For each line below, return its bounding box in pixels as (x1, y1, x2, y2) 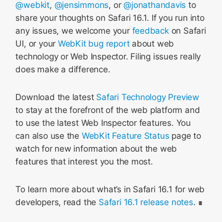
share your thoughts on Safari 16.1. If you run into (15, 13, 205, 23)
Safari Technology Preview (96, 92, 199, 102)
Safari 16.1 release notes (99, 197, 193, 207)
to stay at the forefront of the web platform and (15, 105, 200, 115)
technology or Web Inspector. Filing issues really (15, 52, 201, 61)
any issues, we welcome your (15, 26, 132, 36)
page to (169, 131, 201, 141)
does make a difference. (15, 64, 111, 74)
